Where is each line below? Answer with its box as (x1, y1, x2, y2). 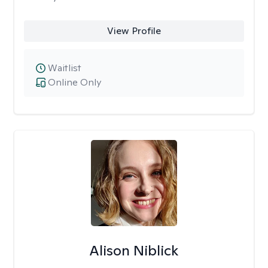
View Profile (106, 25, 161, 37)
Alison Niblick (89, 241, 179, 260)
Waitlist (48, 62, 81, 74)
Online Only (48, 76, 101, 89)
